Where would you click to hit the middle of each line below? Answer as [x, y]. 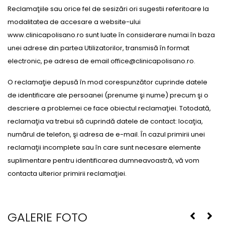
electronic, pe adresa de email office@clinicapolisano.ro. [101, 61]
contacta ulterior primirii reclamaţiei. [67, 174]
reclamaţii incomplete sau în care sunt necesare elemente [104, 147]
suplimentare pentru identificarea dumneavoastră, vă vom [103, 160]
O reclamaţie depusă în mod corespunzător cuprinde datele [107, 82]
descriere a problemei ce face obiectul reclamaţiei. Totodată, [109, 108]
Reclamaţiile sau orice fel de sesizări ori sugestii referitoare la [108, 9]
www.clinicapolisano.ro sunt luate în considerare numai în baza [111, 35]
